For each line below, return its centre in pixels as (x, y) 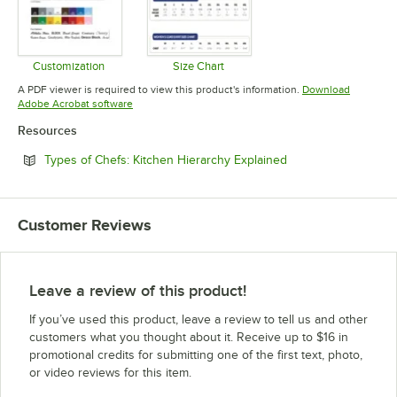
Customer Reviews (85, 225)
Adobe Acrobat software (75, 103)
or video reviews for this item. (110, 372)
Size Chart (198, 66)
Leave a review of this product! (138, 290)
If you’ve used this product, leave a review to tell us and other (198, 319)
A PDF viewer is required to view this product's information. (159, 89)
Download (326, 89)
